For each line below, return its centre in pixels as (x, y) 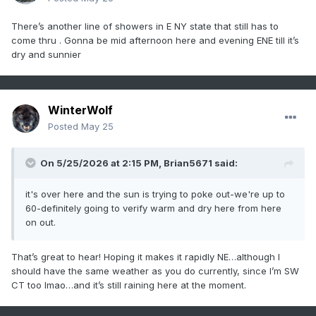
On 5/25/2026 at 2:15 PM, (102, 163)
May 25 (97, 127)
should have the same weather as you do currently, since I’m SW (155, 271)
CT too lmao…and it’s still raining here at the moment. (130, 285)
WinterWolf (80, 110)
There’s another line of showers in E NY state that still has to (145, 26)
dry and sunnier (48, 55)
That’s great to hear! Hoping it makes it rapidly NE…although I (146, 257)
